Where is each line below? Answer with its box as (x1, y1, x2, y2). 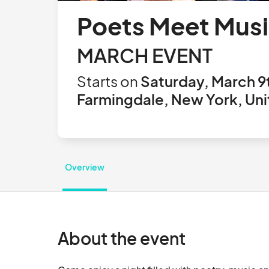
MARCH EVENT (77, 43, 213, 67)
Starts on (77, 72, 138, 90)
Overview (65, 162, 104, 172)
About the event (58, 228, 186, 249)
